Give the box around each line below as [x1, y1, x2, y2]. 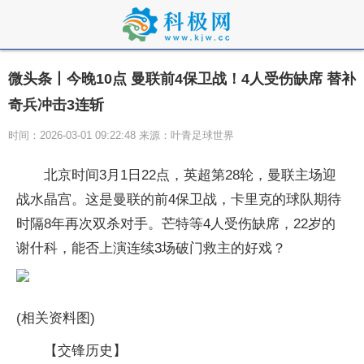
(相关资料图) [16, 310, 95, 326]
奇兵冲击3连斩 [8, 97, 104, 113]
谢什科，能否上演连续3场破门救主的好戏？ [16, 240, 286, 256]
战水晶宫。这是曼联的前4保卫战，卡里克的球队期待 [16, 192, 341, 207]
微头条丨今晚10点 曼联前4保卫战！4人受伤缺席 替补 [8, 71, 356, 87]
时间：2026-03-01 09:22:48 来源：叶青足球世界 [8, 129, 234, 141]
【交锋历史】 [44, 343, 127, 358]
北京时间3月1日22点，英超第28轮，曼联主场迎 [44, 167, 336, 183]
